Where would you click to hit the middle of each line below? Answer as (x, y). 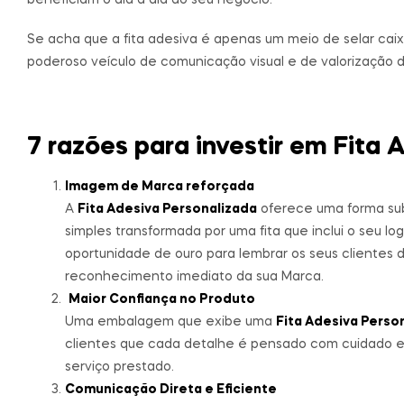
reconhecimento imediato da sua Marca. (194, 276)
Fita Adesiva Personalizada (167, 209)
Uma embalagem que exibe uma (170, 321)
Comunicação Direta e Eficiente (171, 389)
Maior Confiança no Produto (162, 299)
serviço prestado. (119, 367)
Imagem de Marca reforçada (160, 186)
